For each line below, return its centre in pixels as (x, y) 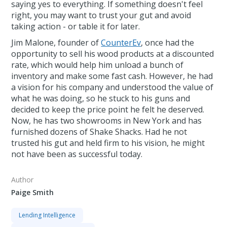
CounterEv (121, 43)
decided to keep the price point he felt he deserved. (108, 110)
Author (23, 180)
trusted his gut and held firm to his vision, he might (108, 143)
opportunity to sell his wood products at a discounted (113, 54)
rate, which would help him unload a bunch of (98, 65)
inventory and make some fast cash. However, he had (112, 76)
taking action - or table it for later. (76, 27)
